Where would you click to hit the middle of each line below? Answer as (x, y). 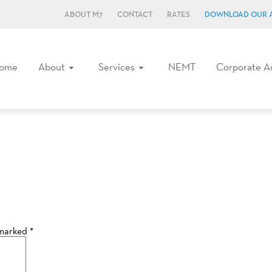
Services (117, 67)
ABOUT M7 (83, 15)
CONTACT (135, 15)
